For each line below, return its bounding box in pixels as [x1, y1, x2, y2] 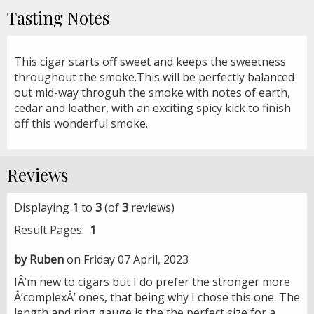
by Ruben [14, 251, 64, 267]
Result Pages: [14, 221, 90, 238]
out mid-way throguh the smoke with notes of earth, [14, 84, 290, 100]
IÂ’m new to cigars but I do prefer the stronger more [14, 273, 290, 289]
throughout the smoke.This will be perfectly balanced [14, 69, 294, 85]
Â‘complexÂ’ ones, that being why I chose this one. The [14, 289, 300, 305]
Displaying [14, 199, 72, 215]
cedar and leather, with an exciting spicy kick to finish [14, 100, 291, 116]
